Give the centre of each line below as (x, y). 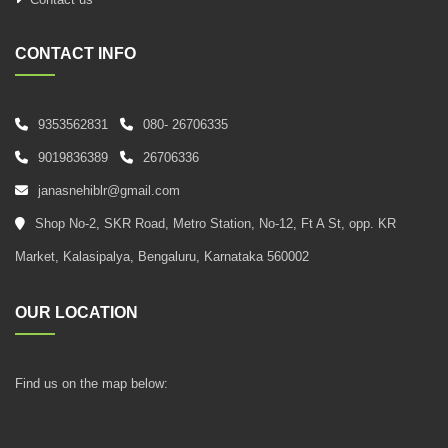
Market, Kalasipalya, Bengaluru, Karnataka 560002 (162, 257)
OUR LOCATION (76, 313)
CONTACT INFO (75, 54)
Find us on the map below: (91, 384)
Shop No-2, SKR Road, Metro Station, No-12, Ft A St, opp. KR (215, 224)
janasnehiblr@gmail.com (109, 191)
